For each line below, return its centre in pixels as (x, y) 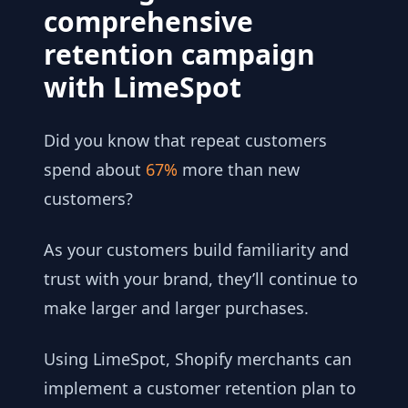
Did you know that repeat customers (185, 140)
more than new (239, 169)
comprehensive (148, 21)
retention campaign (179, 54)
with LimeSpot (143, 87)
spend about (95, 169)
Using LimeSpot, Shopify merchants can (198, 358)
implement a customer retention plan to (200, 388)
